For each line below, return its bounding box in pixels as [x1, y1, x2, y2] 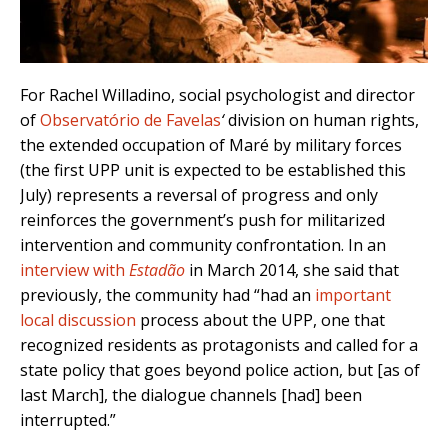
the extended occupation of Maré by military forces [20, 134, 402, 157]
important [315, 284, 391, 307]
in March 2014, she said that [185, 259, 399, 282]
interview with [20, 259, 129, 282]
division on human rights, [228, 109, 419, 132]
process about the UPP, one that [136, 309, 385, 332]
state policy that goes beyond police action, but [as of [20, 359, 420, 382]
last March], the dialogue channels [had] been [20, 384, 362, 407]
